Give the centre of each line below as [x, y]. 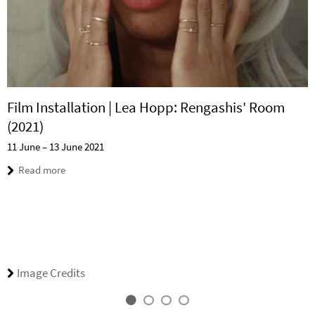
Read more [42, 169]
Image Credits [51, 273]
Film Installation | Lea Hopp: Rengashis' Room [146, 107]
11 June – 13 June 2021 [56, 146]
